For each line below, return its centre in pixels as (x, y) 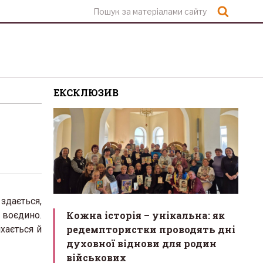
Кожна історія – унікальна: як (146, 215)
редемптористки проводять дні (151, 230)
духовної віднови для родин (141, 244)
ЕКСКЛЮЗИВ (86, 92)
